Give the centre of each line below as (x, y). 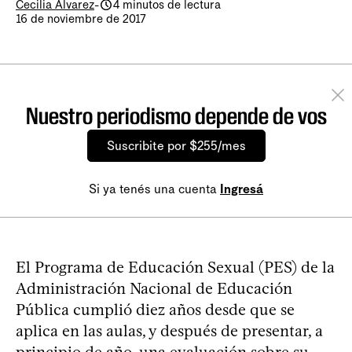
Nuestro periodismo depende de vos (176, 116)
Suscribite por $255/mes (176, 146)
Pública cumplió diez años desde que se (155, 310)
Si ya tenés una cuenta (154, 189)
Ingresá (242, 189)
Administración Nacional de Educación (154, 288)
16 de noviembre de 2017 (81, 19)
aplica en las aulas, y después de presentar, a (169, 331)
